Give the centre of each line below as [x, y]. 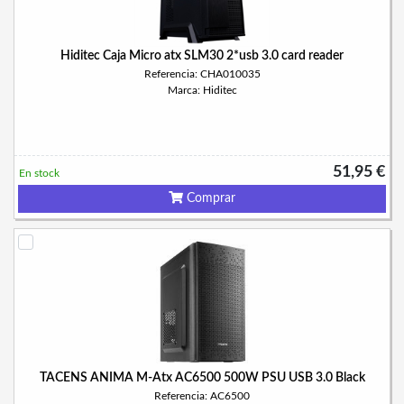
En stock [39, 173]
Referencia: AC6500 [202, 396]
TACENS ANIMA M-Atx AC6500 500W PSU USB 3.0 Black [202, 378]
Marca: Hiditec [202, 90]
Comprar [209, 198]
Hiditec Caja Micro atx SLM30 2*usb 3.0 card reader [202, 56]
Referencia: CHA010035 [202, 74]
